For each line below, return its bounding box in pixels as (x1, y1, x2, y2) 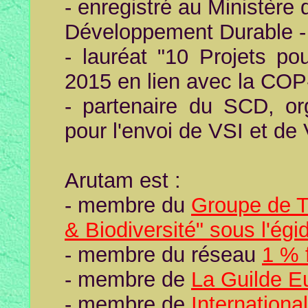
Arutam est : (65, 168, 181, 192)
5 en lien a (100, 69, 198, 93)
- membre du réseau (65, 243, 262, 267)
